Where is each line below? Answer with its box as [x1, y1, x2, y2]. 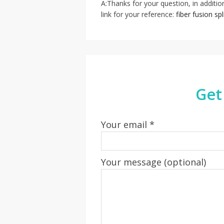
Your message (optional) [101, 156, 206, 168]
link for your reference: [101, 9, 176, 19]
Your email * [101, 118, 154, 131]
